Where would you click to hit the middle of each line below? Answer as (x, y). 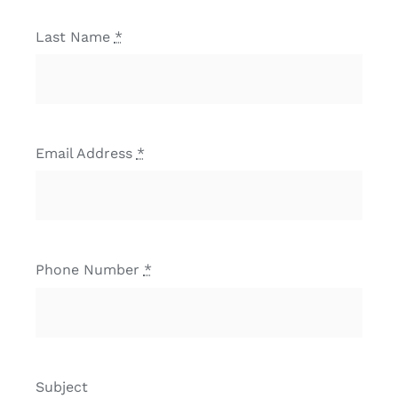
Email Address (86, 153)
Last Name (75, 36)
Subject (61, 386)
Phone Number (89, 270)
